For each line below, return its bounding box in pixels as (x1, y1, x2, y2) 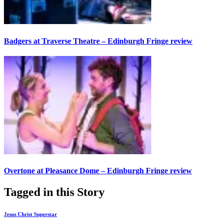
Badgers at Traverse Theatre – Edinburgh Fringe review (4, 36, 192, 45)
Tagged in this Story (4, 186, 105, 199)
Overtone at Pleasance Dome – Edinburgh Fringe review (4, 166, 192, 175)
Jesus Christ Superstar (4, 211, 57, 218)
